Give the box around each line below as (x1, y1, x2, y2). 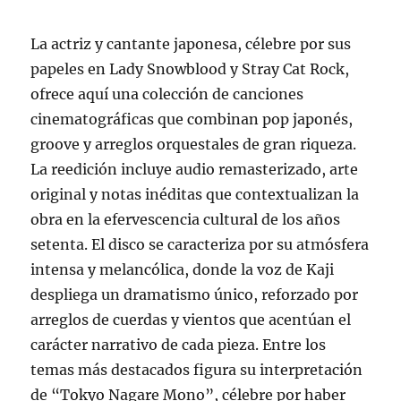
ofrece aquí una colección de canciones (30, 85, 304, 104)
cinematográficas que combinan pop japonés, (30, 110, 354, 129)
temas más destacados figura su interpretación (30, 361, 363, 380)
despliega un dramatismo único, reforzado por (30, 286, 359, 304)
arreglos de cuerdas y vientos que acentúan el (30, 311, 352, 329)
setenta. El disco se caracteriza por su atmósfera (30, 235, 370, 254)
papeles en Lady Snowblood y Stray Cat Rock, (30, 60, 350, 79)
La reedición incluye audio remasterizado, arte (30, 160, 359, 179)
